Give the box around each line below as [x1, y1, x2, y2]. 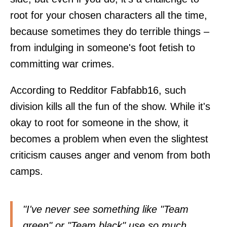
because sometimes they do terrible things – [10, 25, 209, 37]
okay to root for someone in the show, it [10, 117, 188, 128]
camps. [10, 165, 43, 177]
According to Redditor [10, 84, 110, 96]
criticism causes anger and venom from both [10, 149, 210, 161]
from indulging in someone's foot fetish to [10, 42, 195, 53]
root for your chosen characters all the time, [10, 9, 207, 21]
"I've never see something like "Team [23, 203, 188, 215]
